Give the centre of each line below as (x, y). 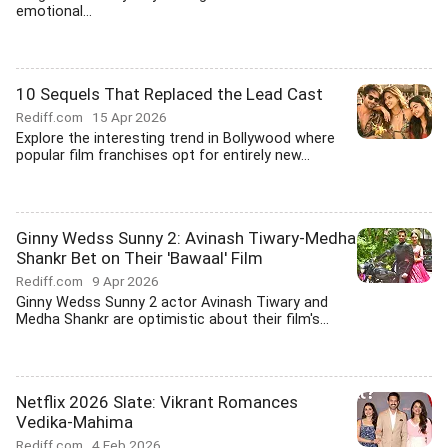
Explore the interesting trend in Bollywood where (175, 138)
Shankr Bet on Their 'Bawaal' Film (139, 258)
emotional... (54, 11)
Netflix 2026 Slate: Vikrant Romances (157, 402)
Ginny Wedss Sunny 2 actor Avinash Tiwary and (172, 302)
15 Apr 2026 (129, 117)
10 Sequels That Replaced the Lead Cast (169, 94)
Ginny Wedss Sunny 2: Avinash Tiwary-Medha (186, 238)
